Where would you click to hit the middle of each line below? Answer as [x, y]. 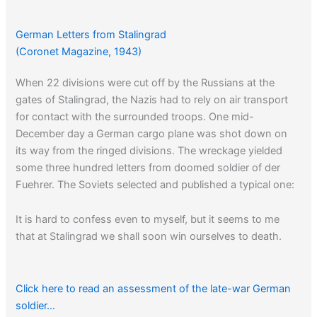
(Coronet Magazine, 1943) [79, 51]
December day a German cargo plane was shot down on [152, 133]
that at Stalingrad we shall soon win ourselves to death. [149, 237]
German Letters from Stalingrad [91, 34]
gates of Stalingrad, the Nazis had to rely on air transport [152, 99]
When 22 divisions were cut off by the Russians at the [145, 82]
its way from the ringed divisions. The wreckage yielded [149, 150]
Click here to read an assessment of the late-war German [154, 288]
